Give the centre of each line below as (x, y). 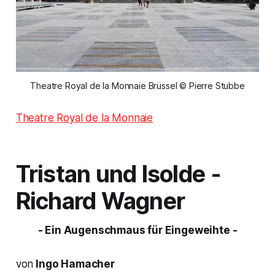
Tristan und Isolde (110, 174)
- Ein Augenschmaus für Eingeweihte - (137, 230)
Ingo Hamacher (74, 264)
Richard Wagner (100, 201)
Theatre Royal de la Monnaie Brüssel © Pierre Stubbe (137, 85)
